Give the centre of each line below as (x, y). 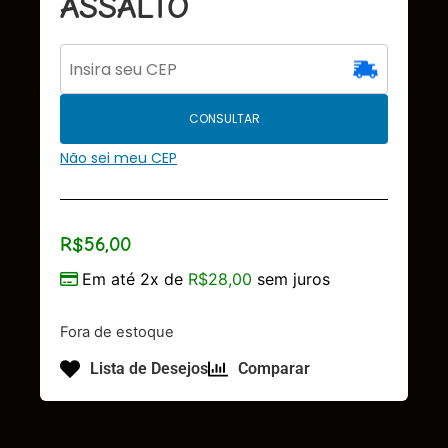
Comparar (274, 369)
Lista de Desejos (149, 369)
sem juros (291, 278)
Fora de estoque (117, 331)
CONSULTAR (224, 119)
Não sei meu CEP (118, 158)
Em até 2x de (135, 278)
